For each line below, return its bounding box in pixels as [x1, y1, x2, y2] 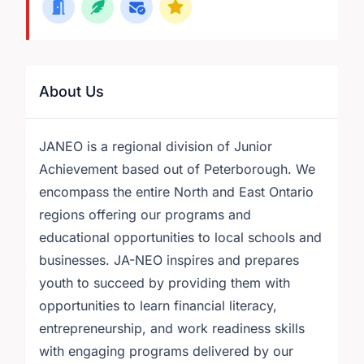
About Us [39, 83, 104, 100]
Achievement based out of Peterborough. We [39, 161, 315, 177]
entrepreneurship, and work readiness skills [39, 320, 305, 336]
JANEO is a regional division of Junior [39, 138, 272, 154]
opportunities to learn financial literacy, [39, 297, 277, 314]
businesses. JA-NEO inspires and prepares [39, 252, 299, 268]
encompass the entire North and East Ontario [39, 184, 314, 200]
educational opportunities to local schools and [39, 229, 322, 245]
